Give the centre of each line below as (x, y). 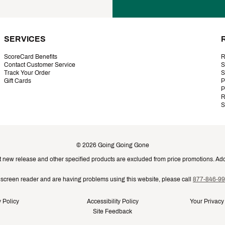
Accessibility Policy (113, 201)
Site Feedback (113, 211)
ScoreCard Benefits (31, 57)
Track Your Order (27, 73)
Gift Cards (18, 81)
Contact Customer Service (40, 65)
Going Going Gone (123, 145)
